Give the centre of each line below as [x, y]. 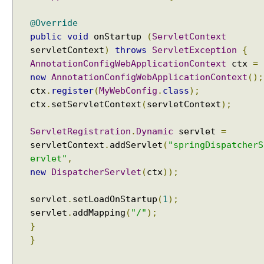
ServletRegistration [80, 131]
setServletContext [96, 104]
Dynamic [155, 131]
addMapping [99, 213]
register [72, 91]
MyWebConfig [128, 91]
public [46, 37]
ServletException [194, 50]
